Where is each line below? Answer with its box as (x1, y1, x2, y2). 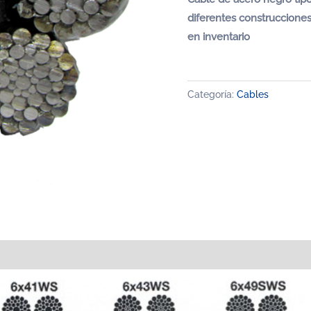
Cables (236, 89, 269, 101)
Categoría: (187, 89, 237, 101)
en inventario (187, 30, 253, 43)
